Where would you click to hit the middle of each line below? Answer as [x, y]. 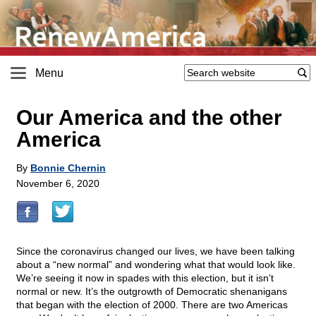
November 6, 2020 [58, 184]
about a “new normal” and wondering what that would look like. [156, 265]
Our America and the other [149, 118]
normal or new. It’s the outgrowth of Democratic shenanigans [152, 292]
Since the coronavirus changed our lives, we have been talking [156, 251]
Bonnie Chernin [68, 168]
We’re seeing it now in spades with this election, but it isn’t [145, 278]
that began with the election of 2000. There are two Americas [152, 305]
